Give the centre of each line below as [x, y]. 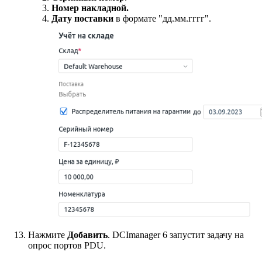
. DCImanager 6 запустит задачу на [176, 235]
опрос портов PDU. [67, 246]
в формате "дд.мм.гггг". [162, 18]
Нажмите [48, 235]
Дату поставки [82, 18]
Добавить [87, 235]
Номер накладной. [90, 8]
